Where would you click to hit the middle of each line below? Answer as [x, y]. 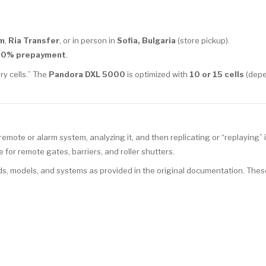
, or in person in [88, 41]
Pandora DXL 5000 [87, 75]
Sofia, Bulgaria [146, 41]
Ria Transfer [34, 41]
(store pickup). [203, 41]
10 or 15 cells [217, 75]
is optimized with [157, 75]
